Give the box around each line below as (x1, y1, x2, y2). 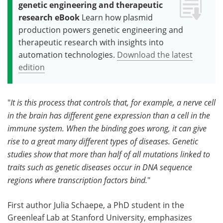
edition (18, 61, 45, 73)
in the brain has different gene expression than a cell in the (7, 110, 210, 120)
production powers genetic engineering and (18, 24, 183, 35)
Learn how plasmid (82, 11, 153, 23)
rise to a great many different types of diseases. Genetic (7, 135, 198, 146)
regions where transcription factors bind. (7, 174, 147, 185)
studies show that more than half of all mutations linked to (7, 148, 210, 159)
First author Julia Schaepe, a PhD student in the (7, 199, 184, 211)
